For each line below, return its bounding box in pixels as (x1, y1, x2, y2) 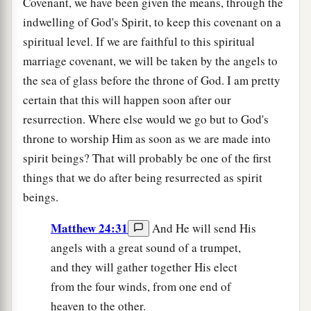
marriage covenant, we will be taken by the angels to (23, 52, 278, 69)
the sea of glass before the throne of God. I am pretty (23, 72, 280, 88)
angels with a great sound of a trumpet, (51, 239, 241, 255)
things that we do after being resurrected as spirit (23, 169, 262, 185)
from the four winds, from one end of (51, 278, 231, 294)
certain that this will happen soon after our (23, 91, 231, 108)
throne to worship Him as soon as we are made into (23, 130, 271, 146)
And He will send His (152, 219, 256, 236)
